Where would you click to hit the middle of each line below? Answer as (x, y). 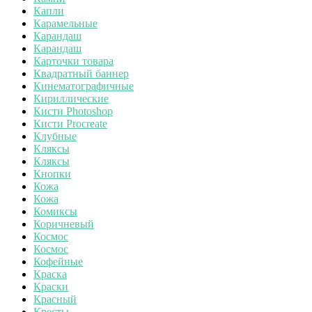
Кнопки (52, 173)
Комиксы (55, 211)
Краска (50, 274)
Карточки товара (73, 61)
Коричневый (64, 224)
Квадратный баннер (81, 73)
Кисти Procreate (70, 123)
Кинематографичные (84, 86)
